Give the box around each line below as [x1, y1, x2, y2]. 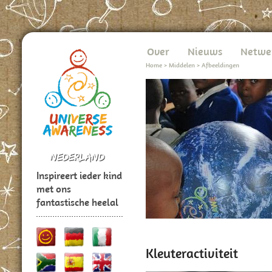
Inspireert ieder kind [36, 169, 122, 183]
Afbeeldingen [202, 61, 239, 69]
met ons [36, 182, 71, 196]
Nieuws [188, 44, 222, 58]
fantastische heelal [36, 195, 118, 209]
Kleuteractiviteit [146, 245, 238, 262]
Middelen [169, 61, 195, 69]
